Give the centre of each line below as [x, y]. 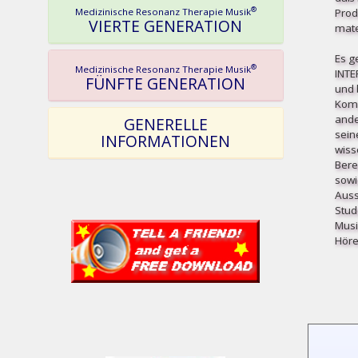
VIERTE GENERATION [166, 26]
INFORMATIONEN [166, 141]
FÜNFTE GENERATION [166, 84]
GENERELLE [165, 124]
